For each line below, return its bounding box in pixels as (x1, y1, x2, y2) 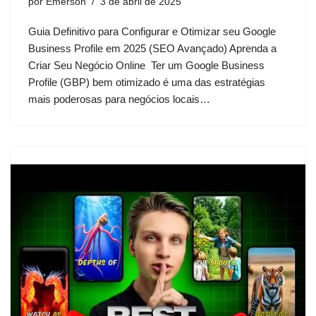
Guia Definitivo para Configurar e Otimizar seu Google (28, 25, 276, 38)
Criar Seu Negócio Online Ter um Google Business (28, 59, 265, 72)
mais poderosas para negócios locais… (28, 93, 213, 106)
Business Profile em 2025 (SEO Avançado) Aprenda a (28, 42, 276, 55)
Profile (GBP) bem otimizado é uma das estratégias (28, 76, 265, 89)
